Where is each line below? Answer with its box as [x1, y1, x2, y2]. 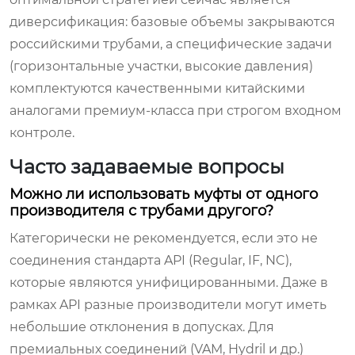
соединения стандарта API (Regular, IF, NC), [10, 252, 292, 268]
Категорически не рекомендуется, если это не [10, 230, 318, 246]
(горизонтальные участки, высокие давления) [10, 58, 313, 74]
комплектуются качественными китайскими [10, 80, 305, 96]
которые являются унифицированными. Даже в [10, 274, 328, 290]
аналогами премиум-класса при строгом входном [10, 102, 342, 118]
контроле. [10, 124, 74, 140]
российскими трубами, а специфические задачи [10, 36, 332, 52]
